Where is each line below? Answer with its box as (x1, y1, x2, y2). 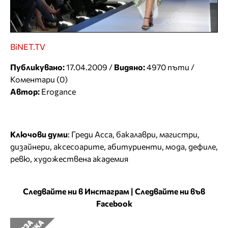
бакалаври (116, 129, 156, 139)
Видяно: (114, 62, 145, 72)
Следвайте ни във (135, 186, 205, 196)
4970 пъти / (145, 62, 194, 72)
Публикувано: (10, 62, 65, 72)
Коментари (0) (10, 74, 68, 84)
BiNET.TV (10, 42, 45, 52)
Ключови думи (10, 129, 68, 139)
